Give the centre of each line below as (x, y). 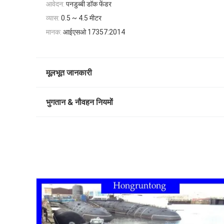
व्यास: (53, 18)
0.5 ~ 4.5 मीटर (81, 18)
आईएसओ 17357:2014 (94, 32)
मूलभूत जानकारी (69, 73)
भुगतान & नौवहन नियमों (79, 102)
